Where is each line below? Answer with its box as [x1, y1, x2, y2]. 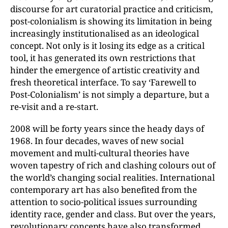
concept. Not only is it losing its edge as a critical [10, 40, 205, 51]
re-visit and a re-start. [10, 101, 98, 112]
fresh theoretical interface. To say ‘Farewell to [10, 76, 196, 88]
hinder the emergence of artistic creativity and [10, 64, 199, 76]
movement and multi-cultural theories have [10, 147, 189, 159]
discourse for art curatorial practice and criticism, [10, 3, 213, 15]
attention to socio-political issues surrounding [10, 196, 197, 208]
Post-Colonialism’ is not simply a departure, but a [10, 89, 210, 100]
